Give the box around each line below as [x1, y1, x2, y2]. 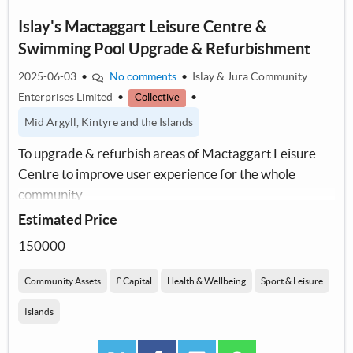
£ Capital [116, 276, 152, 287]
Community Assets [24, 276, 101, 287]
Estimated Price [18, 211, 117, 229]
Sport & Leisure [261, 276, 323, 287]
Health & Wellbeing [167, 276, 246, 287]
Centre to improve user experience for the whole [18, 166, 295, 182]
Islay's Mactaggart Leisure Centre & [18, 17, 266, 36]
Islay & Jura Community [191, 70, 307, 84]
